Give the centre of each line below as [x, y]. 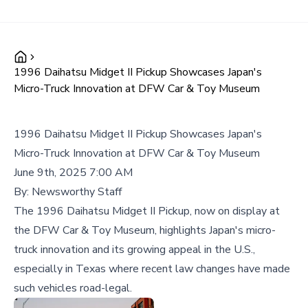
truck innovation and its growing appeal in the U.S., [134, 250]
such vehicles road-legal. [73, 288]
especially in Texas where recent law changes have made [152, 269]
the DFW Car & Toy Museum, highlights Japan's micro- [145, 230]
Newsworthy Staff [77, 192]
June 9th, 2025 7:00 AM [73, 173]
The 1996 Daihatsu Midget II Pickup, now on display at [147, 211]
